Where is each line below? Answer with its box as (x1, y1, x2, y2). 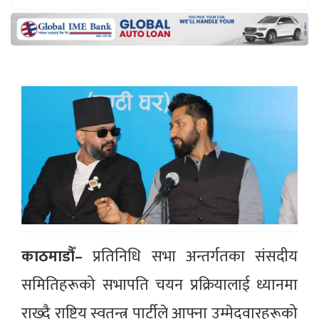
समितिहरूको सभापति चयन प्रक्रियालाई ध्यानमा (21, 271, 298, 298)
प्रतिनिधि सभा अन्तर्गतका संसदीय (83, 243, 298, 270)
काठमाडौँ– (21, 243, 83, 270)
